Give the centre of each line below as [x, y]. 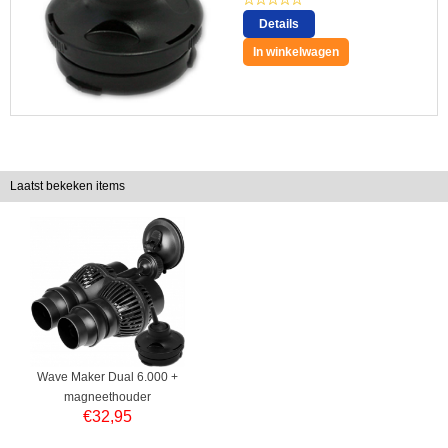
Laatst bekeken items [67, 185]
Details [279, 23]
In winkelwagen [296, 51]
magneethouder [108, 396]
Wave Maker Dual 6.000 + [108, 376]
